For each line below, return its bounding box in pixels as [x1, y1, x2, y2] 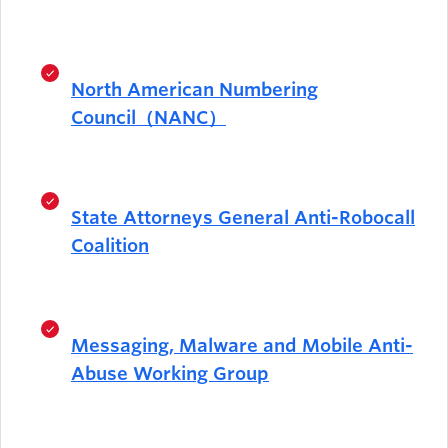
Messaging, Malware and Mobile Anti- [71, 335, 413, 357]
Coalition [71, 235, 149, 257]
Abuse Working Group [71, 363, 269, 385]
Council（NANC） [71, 107, 226, 129]
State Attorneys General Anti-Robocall [71, 207, 415, 229]
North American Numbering [71, 79, 318, 101]
